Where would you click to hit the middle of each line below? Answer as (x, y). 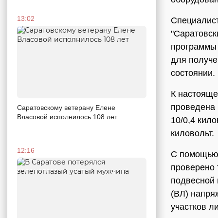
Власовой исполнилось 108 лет (67, 117)
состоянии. (193, 73)
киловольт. (192, 133)
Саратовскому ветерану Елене (66, 108)
